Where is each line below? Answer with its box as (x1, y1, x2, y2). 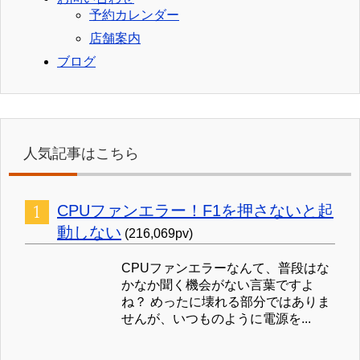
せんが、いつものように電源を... (121, 312, 311, 326)
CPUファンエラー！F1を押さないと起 (57, 202, 333, 220)
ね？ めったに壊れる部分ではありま (121, 295, 330, 309)
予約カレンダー (89, 8, 179, 22)
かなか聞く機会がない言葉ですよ (121, 278, 314, 292)
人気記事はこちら (23, 145, 139, 162)
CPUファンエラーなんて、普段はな (121, 261, 329, 276)
